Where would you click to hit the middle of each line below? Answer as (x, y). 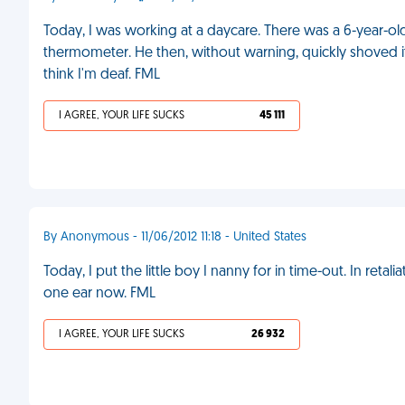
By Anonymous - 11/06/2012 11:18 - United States (175, 237)
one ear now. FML (99, 294)
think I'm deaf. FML (102, 75)
